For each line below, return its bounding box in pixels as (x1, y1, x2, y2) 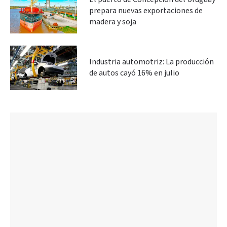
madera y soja (89, 16, 136, 27)
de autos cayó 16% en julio (89, 67, 179, 79)
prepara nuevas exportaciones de (89, 5, 203, 16)
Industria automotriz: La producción (89, 56, 214, 67)
